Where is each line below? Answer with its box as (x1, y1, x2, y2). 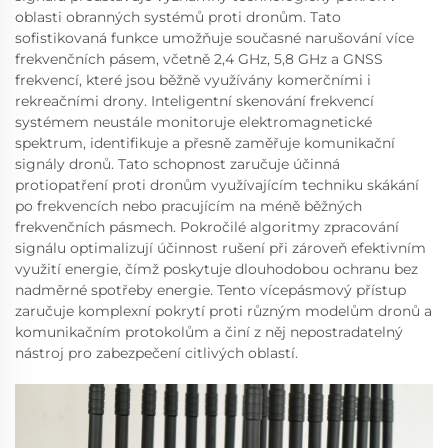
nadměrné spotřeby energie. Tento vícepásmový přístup (15, 281, 406, 300)
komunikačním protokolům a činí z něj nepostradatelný (15, 323, 403, 342)
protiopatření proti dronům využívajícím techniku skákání (15, 176, 419, 195)
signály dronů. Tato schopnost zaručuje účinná (15, 155, 340, 174)
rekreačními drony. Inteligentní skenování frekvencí (15, 92, 374, 111)
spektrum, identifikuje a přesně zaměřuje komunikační (15, 134, 395, 153)
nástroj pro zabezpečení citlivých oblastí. (15, 344, 298, 363)
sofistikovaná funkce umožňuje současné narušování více (15, 29, 414, 48)
